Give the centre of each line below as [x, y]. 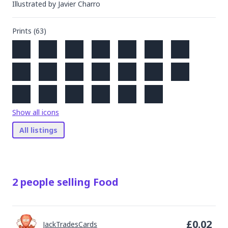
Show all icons [36, 112]
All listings [38, 130]
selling [74, 182]
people [37, 182]
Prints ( [24, 31]
